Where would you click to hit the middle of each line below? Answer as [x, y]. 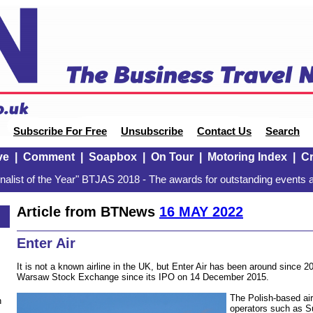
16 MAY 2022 [201, 211]
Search [283, 131]
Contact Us [224, 131]
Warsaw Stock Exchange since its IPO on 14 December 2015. [143, 277]
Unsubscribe [152, 131]
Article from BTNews [88, 211]
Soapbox [112, 157]
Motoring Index [247, 157]
